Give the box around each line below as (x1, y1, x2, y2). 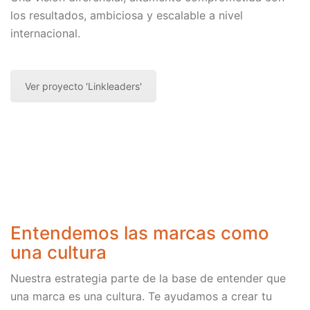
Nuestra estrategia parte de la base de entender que (10, 271, 286, 285)
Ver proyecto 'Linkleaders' (25, 80, 142, 92)
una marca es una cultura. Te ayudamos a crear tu (10, 289, 272, 303)
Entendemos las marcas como (10, 222, 269, 244)
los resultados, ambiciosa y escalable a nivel (10, 8, 243, 22)
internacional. (10, 26, 80, 40)
